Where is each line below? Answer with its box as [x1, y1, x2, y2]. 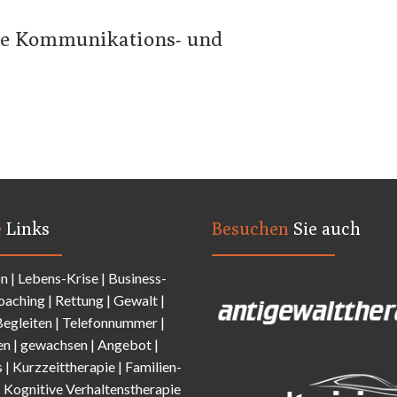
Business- [108, 269, 167, 286]
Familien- [125, 357, 182, 375]
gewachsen [20, 335, 90, 353]
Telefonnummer [62, 313, 158, 331]
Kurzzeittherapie [12, 357, 118, 375]
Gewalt [113, 291, 160, 308]
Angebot [97, 335, 154, 353]
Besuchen [212, 218, 293, 238]
